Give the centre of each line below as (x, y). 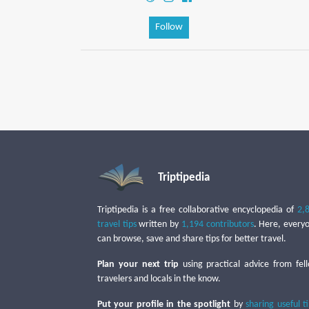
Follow (169, 28)
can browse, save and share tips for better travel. (192, 239)
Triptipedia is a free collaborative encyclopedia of (197, 210)
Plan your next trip (138, 265)
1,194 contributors (217, 225)
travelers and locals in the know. (159, 279)
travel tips (117, 225)
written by (159, 225)
